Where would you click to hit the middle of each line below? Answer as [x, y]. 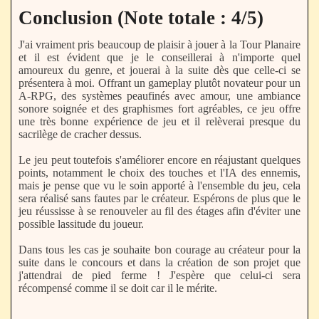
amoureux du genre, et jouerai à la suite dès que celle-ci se [159, 70]
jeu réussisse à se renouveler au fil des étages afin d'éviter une [159, 211]
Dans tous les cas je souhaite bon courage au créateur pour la [159, 250]
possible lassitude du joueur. [81, 224]
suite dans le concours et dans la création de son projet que [159, 263]
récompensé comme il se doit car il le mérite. [118, 288]
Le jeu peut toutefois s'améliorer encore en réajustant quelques [159, 160]
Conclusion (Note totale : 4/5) [141, 17]
